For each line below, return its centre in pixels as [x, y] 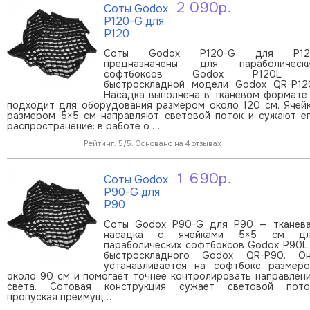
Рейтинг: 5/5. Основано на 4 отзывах [153, 143]
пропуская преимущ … [61, 297]
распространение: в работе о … [83, 126]
